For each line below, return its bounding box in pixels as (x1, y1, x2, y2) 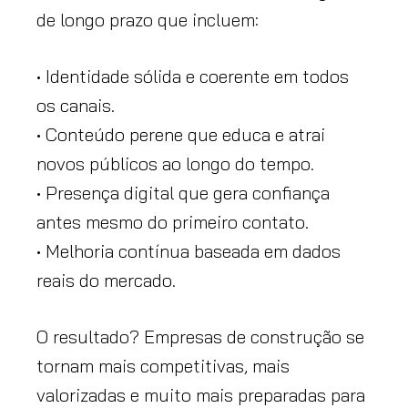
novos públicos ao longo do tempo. (36, 151, 319, 175)
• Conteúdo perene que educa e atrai (36, 122, 325, 146)
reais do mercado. (36, 268, 176, 291)
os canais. (36, 93, 119, 117)
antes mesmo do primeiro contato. (36, 209, 313, 233)
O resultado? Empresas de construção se (36, 324, 364, 348)
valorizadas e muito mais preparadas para (36, 382, 365, 406)
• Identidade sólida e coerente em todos (36, 64, 349, 87)
